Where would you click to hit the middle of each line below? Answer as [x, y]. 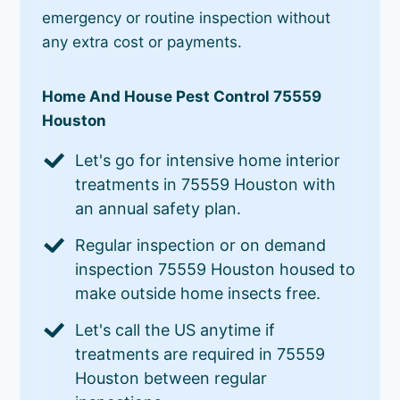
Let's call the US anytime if [175, 329]
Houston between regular [171, 378]
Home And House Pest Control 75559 [182, 96]
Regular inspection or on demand [201, 245]
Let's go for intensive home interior [208, 160]
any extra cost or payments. [142, 42]
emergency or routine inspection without [187, 17]
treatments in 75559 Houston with [206, 184]
